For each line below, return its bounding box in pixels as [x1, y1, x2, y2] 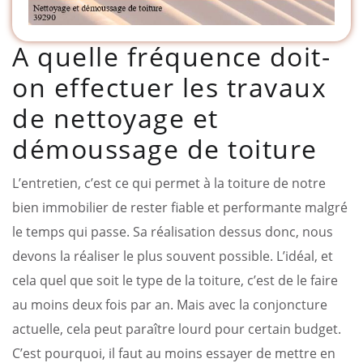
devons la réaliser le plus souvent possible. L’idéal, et [12, 246, 333, 265]
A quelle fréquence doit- [12, 38, 331, 74]
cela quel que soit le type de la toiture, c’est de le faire [12, 271, 338, 289]
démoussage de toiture [12, 130, 318, 166]
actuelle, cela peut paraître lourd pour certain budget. [12, 319, 341, 338]
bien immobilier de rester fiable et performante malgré [12, 198, 348, 216]
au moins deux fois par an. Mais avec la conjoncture [12, 295, 327, 314]
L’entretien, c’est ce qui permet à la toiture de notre [12, 173, 326, 192]
